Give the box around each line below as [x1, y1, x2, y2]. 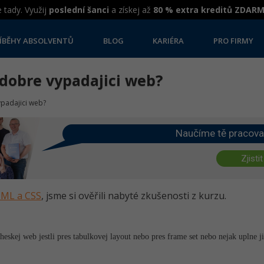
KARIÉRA [153, 37, 184, 45]
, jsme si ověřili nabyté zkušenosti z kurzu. [41, 189, 226, 202]
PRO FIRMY [213, 37, 253, 45]
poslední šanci [49, 4, 109, 15]
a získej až [109, 4, 153, 15]
